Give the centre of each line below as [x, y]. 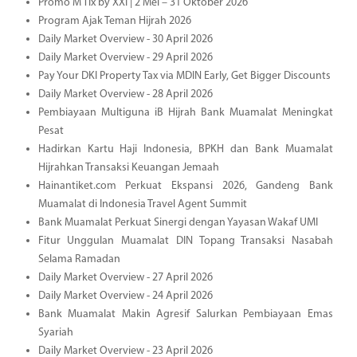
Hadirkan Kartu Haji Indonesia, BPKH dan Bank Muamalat [185, 149]
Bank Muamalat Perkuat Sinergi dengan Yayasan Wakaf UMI [178, 222]
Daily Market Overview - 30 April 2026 [125, 39]
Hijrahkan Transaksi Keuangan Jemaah [128, 167]
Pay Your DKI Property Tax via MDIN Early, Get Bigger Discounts [184, 76]
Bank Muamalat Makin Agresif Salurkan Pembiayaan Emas [185, 314]
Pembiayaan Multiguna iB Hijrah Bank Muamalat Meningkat [185, 112]
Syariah [55, 332]
